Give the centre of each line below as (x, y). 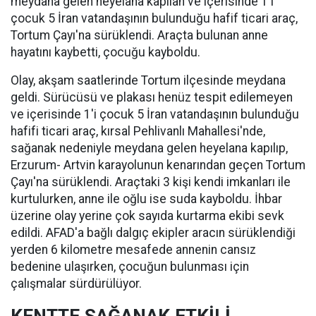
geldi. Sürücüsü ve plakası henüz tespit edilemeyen (152, 97)
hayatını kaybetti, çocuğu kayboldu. (105, 52)
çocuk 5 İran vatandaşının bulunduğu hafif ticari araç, (154, 18)
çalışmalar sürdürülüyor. (76, 284)
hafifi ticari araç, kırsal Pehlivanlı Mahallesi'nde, (138, 131)
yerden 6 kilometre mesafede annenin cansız (133, 250)
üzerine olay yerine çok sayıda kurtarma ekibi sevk (147, 216)
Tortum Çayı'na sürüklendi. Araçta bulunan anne (139, 35)
